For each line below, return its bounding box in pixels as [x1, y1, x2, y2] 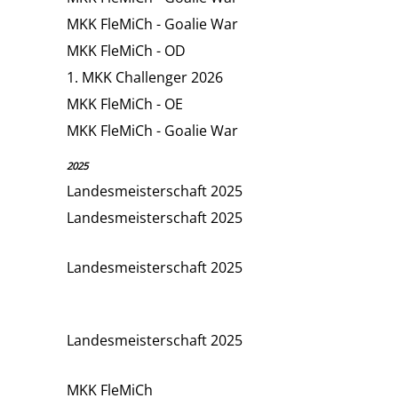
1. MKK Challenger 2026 [67, 67, 223, 87]
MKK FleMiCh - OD [67, 40, 186, 60]
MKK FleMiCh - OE [67, 93, 183, 114]
